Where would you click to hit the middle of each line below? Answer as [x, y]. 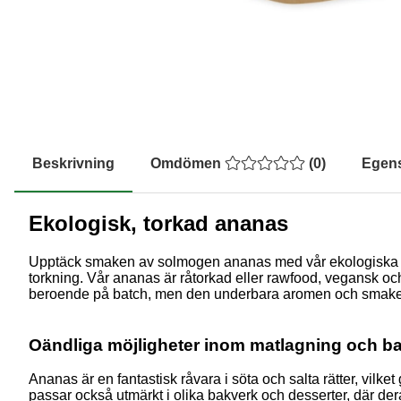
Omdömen [188, 164]
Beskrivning [73, 164]
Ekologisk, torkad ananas [158, 223]
